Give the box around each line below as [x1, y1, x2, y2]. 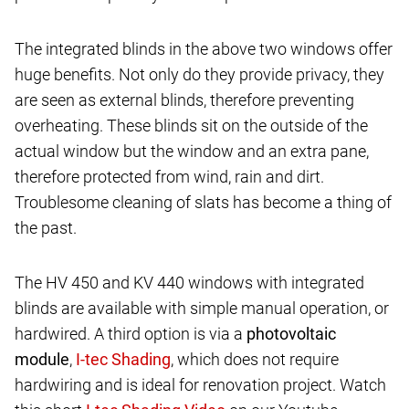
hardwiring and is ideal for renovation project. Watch [15, 374, 386, 394]
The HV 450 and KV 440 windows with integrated [15, 272, 364, 292]
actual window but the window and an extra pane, [15, 141, 369, 161]
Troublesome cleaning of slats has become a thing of [15, 192, 392, 212]
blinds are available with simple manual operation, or [15, 298, 389, 318]
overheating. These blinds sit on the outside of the [15, 115, 368, 135]
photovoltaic [246, 323, 336, 343]
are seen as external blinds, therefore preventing [15, 89, 354, 110]
